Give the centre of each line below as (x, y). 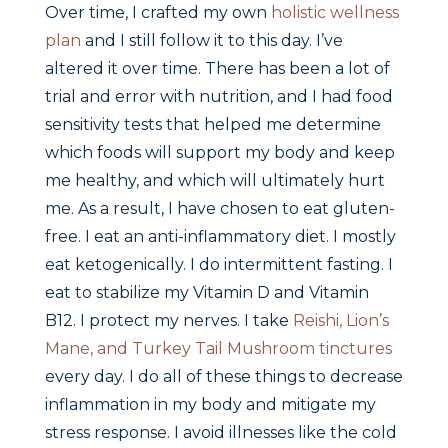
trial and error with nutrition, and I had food (218, 97)
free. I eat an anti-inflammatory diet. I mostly (220, 237)
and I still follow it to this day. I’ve (211, 41)
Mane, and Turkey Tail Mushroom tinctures (218, 349)
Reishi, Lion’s (340, 321)
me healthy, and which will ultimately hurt (214, 181)
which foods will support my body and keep (219, 153)
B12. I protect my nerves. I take (168, 321)
